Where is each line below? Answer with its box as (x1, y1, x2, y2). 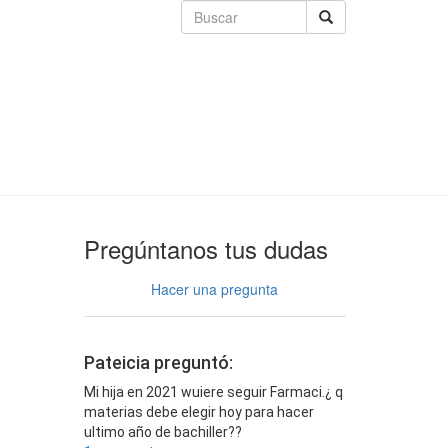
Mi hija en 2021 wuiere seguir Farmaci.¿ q (83, 384, 343, 401)
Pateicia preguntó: (83, 352, 233, 374)
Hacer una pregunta (151, 279, 279, 299)
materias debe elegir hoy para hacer (83, 404, 314, 421)
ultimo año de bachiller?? (83, 424, 242, 441)
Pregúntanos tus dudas (83, 231, 328, 266)
